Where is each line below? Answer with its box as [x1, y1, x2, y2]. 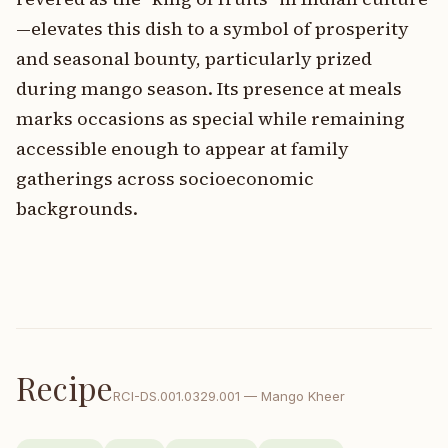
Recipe [16, 366, 113, 409]
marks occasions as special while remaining [16, 106, 405, 131]
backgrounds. [16, 196, 138, 221]
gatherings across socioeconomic [16, 166, 314, 191]
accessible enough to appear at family [16, 136, 349, 161]
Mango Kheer [261, 388, 345, 404]
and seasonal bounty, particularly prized [16, 46, 372, 71]
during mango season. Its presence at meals [16, 76, 402, 101]
